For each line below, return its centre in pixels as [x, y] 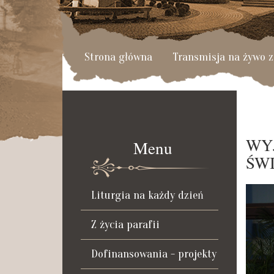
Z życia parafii [125, 224]
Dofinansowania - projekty [154, 254]
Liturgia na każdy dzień [147, 195]
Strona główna [118, 57]
